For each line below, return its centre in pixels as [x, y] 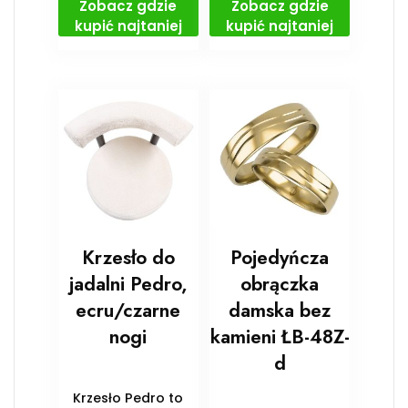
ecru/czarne [128, 310]
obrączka [280, 284]
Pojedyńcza [280, 257]
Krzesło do [128, 257]
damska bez [280, 310]
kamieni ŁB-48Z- [280, 337]
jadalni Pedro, [128, 284]
